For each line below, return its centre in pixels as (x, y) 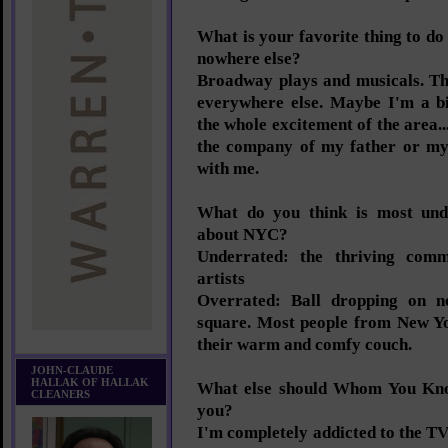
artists (221, 278)
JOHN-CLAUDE (72, 370)
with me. (228, 168)
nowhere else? (249, 58)
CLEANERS (60, 394)
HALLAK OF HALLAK (90, 382)
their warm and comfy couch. (304, 344)
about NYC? (242, 234)
